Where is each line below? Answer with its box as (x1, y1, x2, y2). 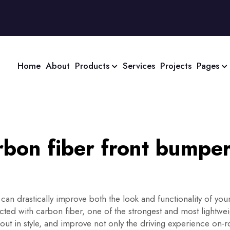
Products (75, 60, 112, 72)
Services (123, 60, 155, 72)
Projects (160, 60, 191, 72)
